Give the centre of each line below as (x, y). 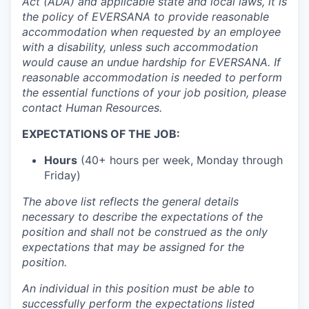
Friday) (62, 175)
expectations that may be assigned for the (133, 247)
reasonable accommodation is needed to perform (152, 77)
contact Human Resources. (92, 107)
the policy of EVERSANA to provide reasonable (146, 16)
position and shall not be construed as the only (145, 231)
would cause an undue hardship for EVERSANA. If (151, 62)
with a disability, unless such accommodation (140, 47)
